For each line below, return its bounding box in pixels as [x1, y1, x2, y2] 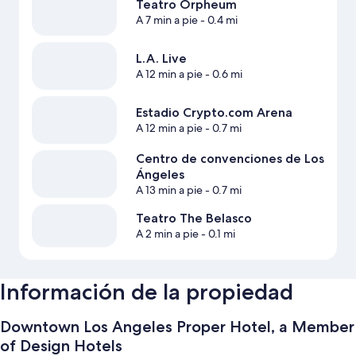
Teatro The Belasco [135, 211, 252, 226]
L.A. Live [135, 51, 187, 67]
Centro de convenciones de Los [135, 151, 324, 167]
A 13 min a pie [135, 183, 203, 198]
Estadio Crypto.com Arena [135, 105, 292, 121]
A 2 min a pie [135, 226, 199, 242]
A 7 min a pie [135, 13, 198, 28]
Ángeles [135, 167, 184, 183]
